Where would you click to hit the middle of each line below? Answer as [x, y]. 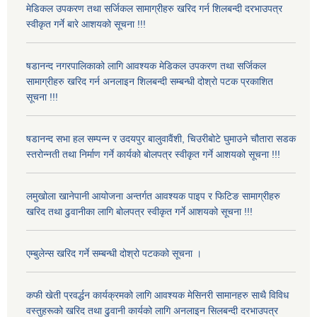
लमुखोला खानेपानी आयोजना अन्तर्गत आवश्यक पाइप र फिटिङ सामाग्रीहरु [153, 196]
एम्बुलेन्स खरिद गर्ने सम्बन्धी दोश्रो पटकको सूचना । [114, 254]
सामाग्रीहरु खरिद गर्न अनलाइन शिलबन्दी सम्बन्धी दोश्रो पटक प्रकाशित [150, 82]
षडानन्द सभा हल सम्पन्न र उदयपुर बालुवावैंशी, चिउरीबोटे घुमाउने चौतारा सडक [161, 139]
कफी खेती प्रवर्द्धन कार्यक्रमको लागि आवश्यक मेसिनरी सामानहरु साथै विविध [157, 295]
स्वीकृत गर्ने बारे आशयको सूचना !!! [86, 24]
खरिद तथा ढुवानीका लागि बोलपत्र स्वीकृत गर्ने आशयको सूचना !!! [139, 212]
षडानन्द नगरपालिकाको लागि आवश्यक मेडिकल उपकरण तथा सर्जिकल [146, 66]
